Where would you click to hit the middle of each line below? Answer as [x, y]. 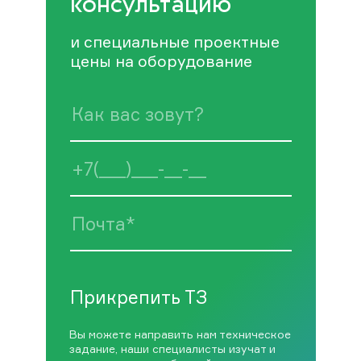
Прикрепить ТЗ [138, 297]
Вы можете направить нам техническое [180, 334]
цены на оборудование [161, 62]
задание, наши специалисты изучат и [172, 349]
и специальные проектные [174, 42]
